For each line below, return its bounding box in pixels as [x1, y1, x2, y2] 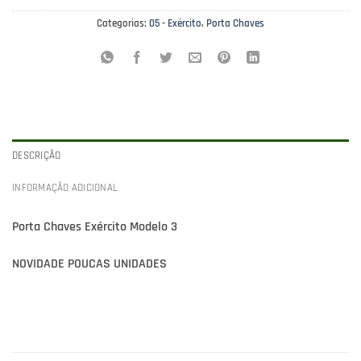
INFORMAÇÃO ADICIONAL [12, 181, 118, 195]
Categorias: [97, 17, 149, 31]
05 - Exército [149, 17, 201, 31]
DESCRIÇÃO [12, 149, 61, 163]
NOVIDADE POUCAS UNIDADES [12, 255, 167, 273]
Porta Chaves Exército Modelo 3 [12, 218, 177, 236]
